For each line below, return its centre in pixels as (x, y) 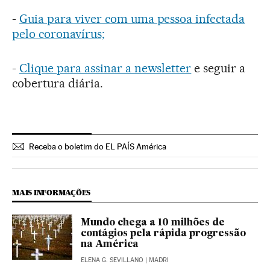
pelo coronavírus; (58, 33)
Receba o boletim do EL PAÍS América (98, 146)
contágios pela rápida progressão (163, 234)
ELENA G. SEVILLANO (112, 260)
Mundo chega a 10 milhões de (153, 223)
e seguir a (218, 68)
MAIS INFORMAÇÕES (52, 192)
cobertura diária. (58, 83)
